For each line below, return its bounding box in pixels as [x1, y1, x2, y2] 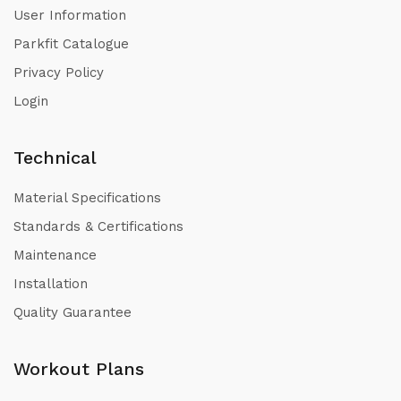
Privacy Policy [13, 64, 104, 81]
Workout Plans [13, 357, 144, 380]
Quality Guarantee [13, 303, 132, 320]
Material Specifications [13, 189, 161, 206]
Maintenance [13, 246, 97, 263]
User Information [13, 6, 126, 23]
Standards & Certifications [13, 218, 183, 235]
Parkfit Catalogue [13, 35, 129, 52]
